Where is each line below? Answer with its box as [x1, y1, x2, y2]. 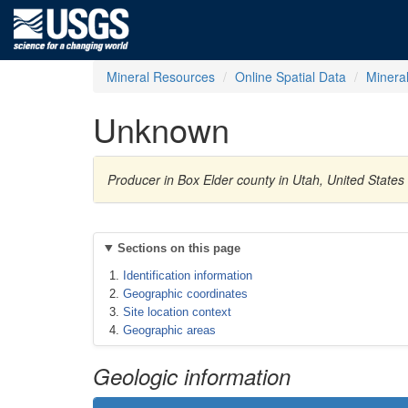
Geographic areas [123, 323, 216, 337]
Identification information [123, 269, 252, 282]
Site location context [123, 305, 231, 319]
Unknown [93, 106, 229, 152]
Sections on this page [117, 241, 240, 255]
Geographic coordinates [123, 287, 248, 301]
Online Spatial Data [235, 67, 346, 86]
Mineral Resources [107, 67, 215, 86]
